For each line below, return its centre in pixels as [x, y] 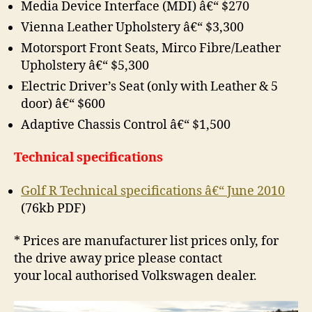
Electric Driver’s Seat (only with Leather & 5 [149, 86]
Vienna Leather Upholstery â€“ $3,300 [132, 27]
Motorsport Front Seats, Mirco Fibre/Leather [151, 48]
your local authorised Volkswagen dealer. [135, 276]
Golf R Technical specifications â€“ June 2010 [153, 191]
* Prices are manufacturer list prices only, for [146, 242]
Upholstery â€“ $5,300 [85, 65]
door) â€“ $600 [63, 104]
